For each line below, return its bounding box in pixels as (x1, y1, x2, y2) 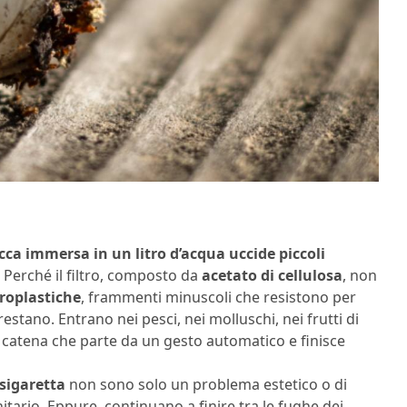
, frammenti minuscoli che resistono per (81, 287, 356, 308)
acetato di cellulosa (202, 265, 342, 286)
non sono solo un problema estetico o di (65, 374, 347, 395)
